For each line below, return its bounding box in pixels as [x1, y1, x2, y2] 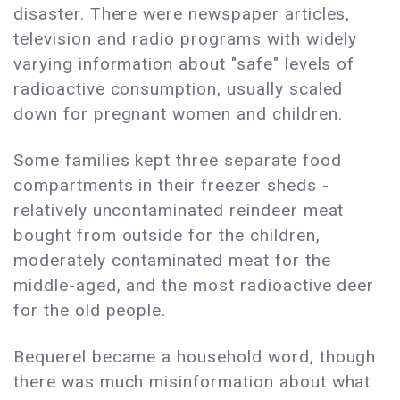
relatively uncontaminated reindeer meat [13, 200, 345, 221]
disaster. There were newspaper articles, [13, 4, 351, 25]
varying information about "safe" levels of [13, 54, 355, 75]
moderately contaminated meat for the [13, 250, 331, 271]
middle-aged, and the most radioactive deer [13, 275, 375, 296]
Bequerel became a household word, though [13, 346, 377, 368]
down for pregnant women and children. [13, 104, 343, 125]
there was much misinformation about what [13, 371, 371, 393]
